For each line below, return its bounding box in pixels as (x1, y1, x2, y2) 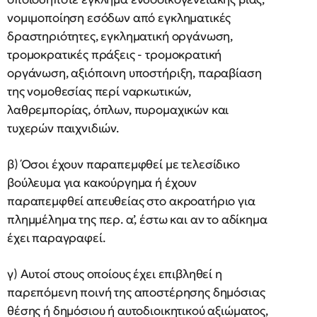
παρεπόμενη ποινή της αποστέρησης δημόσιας (7, 284, 265, 300)
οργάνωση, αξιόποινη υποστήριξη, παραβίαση (7, 64, 262, 81)
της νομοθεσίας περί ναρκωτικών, (7, 83, 192, 99)
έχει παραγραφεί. (7, 229, 105, 246)
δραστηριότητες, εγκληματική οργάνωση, (7, 28, 234, 44)
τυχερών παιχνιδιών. (7, 120, 119, 136)
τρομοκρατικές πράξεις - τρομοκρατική (7, 46, 222, 62)
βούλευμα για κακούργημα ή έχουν (7, 174, 197, 190)
